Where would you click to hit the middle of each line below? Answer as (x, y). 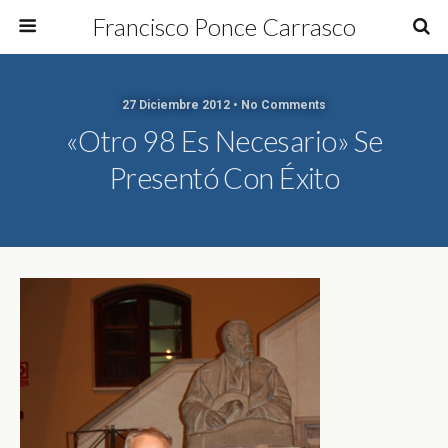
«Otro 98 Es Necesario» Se (224, 141)
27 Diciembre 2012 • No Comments (224, 105)
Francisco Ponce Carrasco (224, 26)
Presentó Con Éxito (224, 178)
